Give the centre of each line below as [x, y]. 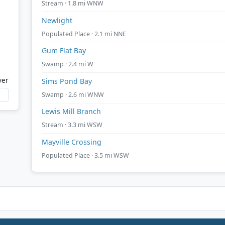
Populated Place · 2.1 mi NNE [84, 34]
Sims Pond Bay [67, 81]
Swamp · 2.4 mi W [68, 64]
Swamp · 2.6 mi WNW [73, 94]
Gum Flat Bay [64, 51]
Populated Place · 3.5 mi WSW [85, 155]
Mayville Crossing [72, 142]
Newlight [57, 20]
